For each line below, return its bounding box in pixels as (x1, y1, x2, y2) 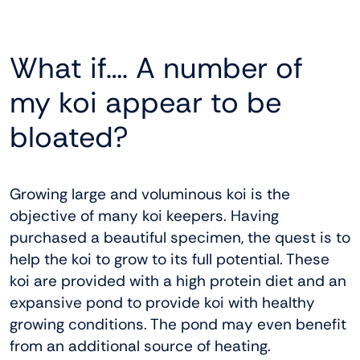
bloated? (10, 118, 129, 157)
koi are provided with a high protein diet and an (10, 271, 346, 292)
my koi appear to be (10, 84, 281, 122)
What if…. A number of (10, 49, 303, 88)
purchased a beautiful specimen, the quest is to (10, 227, 350, 248)
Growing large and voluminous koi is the (10, 184, 290, 205)
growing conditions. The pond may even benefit (10, 314, 346, 335)
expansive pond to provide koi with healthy (10, 292, 315, 313)
